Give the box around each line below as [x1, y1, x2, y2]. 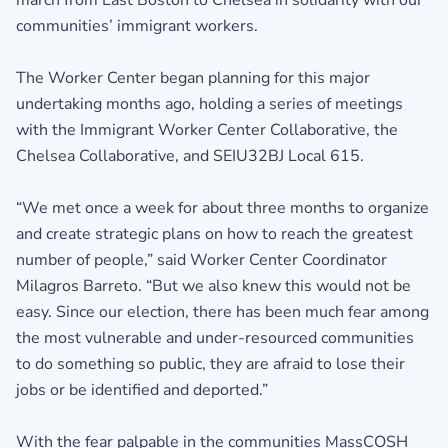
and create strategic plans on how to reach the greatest [16, 223, 413, 246]
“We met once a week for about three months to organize [16, 197, 429, 220]
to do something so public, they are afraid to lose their [16, 353, 405, 376]
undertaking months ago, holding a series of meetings [16, 93, 403, 116]
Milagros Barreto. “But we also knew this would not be [16, 275, 411, 298]
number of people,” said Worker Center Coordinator [16, 249, 387, 272]
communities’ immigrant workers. [16, 15, 258, 38]
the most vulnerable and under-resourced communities [16, 327, 414, 350]
